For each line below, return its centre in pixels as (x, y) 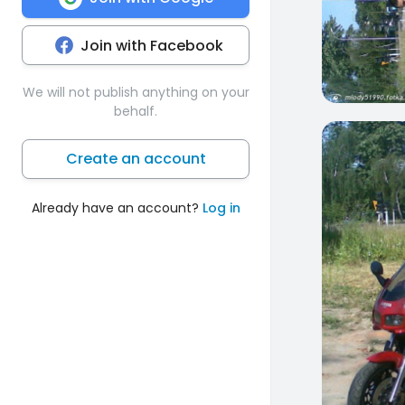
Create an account (136, 158)
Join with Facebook (152, 45)
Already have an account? (117, 207)
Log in (221, 207)
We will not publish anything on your (136, 92)
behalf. (136, 111)
